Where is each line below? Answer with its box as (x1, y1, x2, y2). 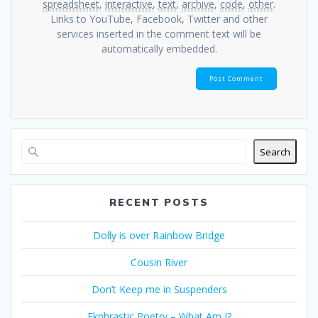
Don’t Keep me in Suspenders (91, 283, 227, 297)
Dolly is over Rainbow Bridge (93, 229, 225, 243)
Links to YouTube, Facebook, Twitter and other (50, 12, 268, 26)
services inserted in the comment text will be (57, 27, 261, 41)
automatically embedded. (101, 42, 217, 56)
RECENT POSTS (109, 196, 209, 209)
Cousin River (131, 256, 187, 270)
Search (260, 145, 290, 158)
